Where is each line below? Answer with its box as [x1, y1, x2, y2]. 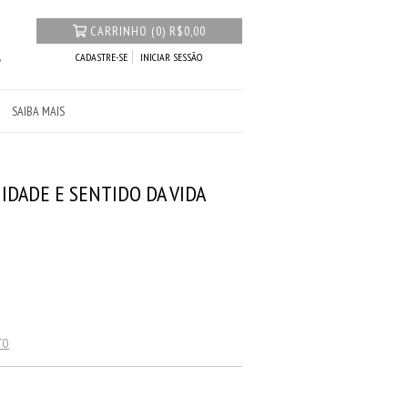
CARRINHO [90, 22, 148, 39]
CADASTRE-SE [76, 49, 128, 64]
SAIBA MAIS [11, 102, 65, 119]
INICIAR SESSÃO [140, 49, 203, 64]
